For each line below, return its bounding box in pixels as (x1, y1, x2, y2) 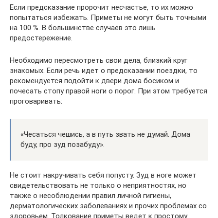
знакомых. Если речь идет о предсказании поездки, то (10, 66, 198, 75)
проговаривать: (10, 97, 62, 106)
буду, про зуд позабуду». (20, 140, 105, 149)
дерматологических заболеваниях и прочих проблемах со (10, 201, 207, 210)
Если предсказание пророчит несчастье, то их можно (10, 3, 193, 12)
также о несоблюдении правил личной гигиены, (10, 191, 171, 200)
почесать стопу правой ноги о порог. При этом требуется (10, 87, 207, 95)
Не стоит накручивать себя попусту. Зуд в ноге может (10, 171, 197, 180)
